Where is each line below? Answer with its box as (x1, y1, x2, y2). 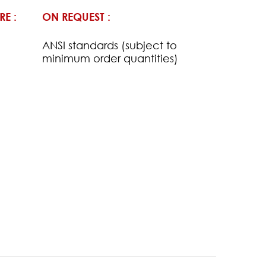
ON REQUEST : (42, 9, 110, 23)
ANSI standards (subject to (42, 38, 177, 52)
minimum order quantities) (42, 51, 178, 65)
